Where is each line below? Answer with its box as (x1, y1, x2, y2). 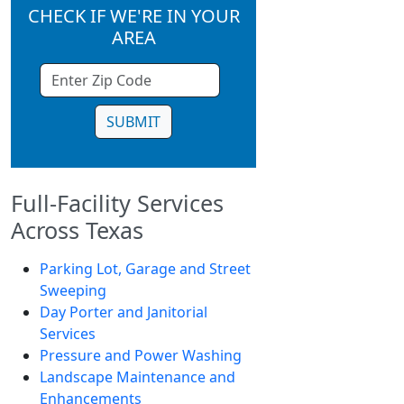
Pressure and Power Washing (40, 344, 242, 365)
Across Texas (11, 214, 143, 245)
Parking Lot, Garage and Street (40, 258, 251, 279)
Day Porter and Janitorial (40, 301, 207, 322)
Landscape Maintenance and (40, 366, 235, 387)
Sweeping (40, 280, 106, 300)
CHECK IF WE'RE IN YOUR (27, 3, 240, 28)
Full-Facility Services (11, 187, 224, 218)
